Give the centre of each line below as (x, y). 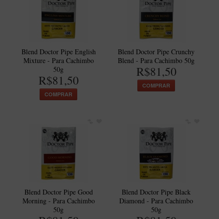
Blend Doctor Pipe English (58, 52)
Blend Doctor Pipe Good (58, 192)
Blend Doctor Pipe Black (156, 192)
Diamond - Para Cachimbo (156, 201)
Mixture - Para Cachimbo (58, 60)
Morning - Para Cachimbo (58, 201)
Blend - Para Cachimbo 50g (156, 60)
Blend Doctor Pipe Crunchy (156, 52)
